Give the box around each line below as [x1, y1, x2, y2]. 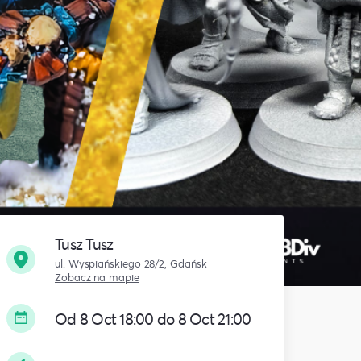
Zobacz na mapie [55, 270, 139, 285]
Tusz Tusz [55, 234, 114, 255]
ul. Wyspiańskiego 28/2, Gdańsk [55, 256, 207, 272]
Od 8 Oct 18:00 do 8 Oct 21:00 [55, 308, 251, 329]
